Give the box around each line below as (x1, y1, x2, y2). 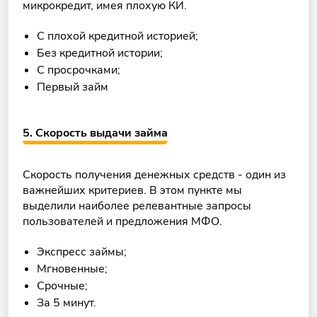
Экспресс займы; (37, 244, 127, 260)
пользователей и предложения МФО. (23, 214, 222, 229)
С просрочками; (37, 62, 120, 78)
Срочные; (37, 278, 88, 294)
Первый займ (37, 79, 108, 95)
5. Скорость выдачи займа (23, 125, 168, 141)
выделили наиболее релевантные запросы (23, 198, 251, 214)
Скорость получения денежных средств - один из (23, 167, 286, 183)
